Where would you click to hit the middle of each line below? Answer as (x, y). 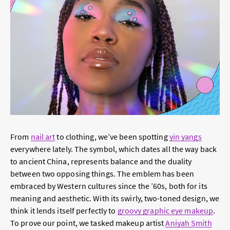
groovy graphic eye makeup (165, 211)
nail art (43, 137)
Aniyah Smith (189, 223)
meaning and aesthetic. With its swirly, (78, 198)
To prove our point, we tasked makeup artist (88, 223)
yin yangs (185, 137)
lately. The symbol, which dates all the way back (134, 149)
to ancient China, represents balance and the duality (101, 161)
